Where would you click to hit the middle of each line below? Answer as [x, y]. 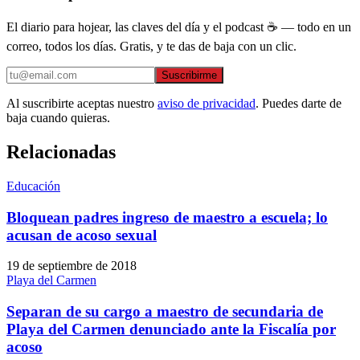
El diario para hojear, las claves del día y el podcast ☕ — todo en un [179, 27]
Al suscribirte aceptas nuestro [80, 104]
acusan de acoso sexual [82, 235]
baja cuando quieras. [58, 118]
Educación [33, 186]
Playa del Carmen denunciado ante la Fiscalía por [171, 329]
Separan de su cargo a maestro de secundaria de [165, 312]
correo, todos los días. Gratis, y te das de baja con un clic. [151, 47]
